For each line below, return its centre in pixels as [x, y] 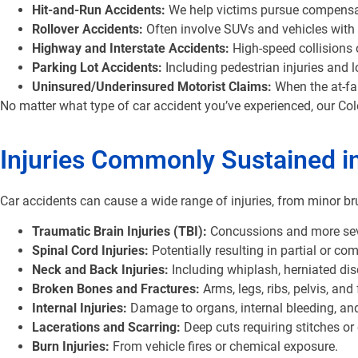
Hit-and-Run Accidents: [99, 10]
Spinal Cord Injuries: [90, 250]
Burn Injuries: [71, 346]
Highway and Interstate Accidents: [131, 49]
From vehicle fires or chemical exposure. [224, 346]
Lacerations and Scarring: [106, 327]
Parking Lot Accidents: [97, 68]
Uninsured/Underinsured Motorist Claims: [152, 87]
